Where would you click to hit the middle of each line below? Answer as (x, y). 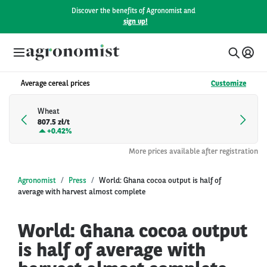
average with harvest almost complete (82, 192)
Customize (229, 84)
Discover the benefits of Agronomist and (133, 11)
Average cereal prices (55, 84)
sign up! (135, 22)
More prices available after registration (193, 151)
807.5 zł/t (54, 123)
